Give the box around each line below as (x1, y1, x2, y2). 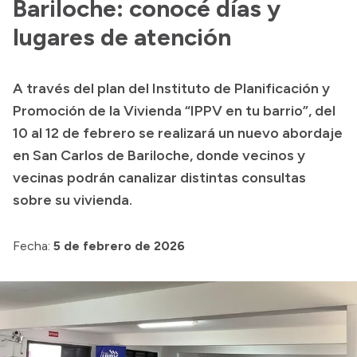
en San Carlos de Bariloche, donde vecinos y (13, 146, 305, 164)
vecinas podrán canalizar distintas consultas (13, 168, 306, 186)
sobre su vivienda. (13, 190, 132, 209)
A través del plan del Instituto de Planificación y (13, 79, 330, 97)
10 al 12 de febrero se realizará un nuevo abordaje (13, 124, 343, 142)
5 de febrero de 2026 (53, 237, 185, 253)
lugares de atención (13, 22, 231, 52)
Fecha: (13, 237, 50, 253)
